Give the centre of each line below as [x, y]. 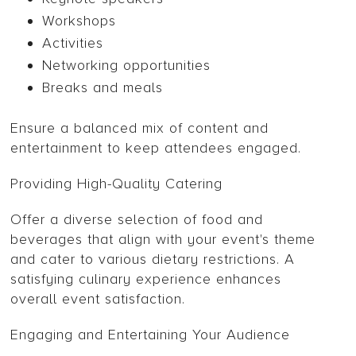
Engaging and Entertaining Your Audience [151, 335]
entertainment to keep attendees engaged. [156, 148]
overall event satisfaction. [98, 299]
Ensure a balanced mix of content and [140, 128]
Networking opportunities [127, 66]
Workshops [79, 21]
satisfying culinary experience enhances [146, 279]
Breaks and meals [103, 88]
